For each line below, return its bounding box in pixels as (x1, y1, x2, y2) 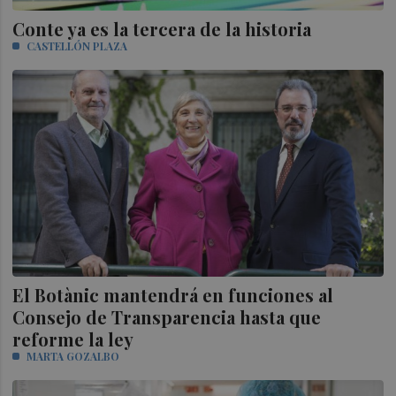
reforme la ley (12, 327, 134, 352)
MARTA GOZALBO (27, 349, 120, 364)
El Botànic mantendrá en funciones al (12, 283, 334, 308)
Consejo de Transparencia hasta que (12, 305, 322, 330)
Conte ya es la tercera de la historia (12, 16, 312, 41)
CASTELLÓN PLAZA (27, 38, 128, 53)
